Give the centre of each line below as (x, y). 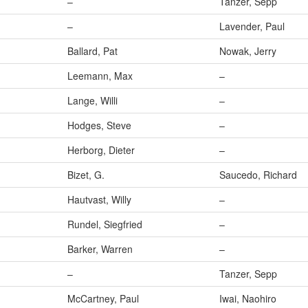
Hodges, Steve (99, 125)
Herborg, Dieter (101, 150)
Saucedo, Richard (258, 175)
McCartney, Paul (103, 299)
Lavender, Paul (252, 26)
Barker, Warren (100, 249)
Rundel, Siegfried (105, 224)
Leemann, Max (100, 76)
